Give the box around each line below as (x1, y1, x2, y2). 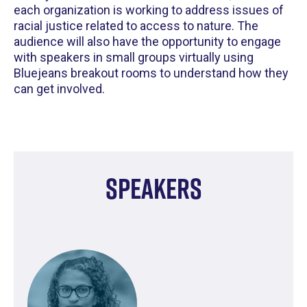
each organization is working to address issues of (14, 3, 284, 18)
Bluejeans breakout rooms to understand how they (14, 66, 288, 81)
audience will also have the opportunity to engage (14, 34, 281, 49)
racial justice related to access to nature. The (14, 19, 258, 34)
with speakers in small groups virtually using (14, 50, 254, 65)
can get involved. (14, 82, 105, 97)
